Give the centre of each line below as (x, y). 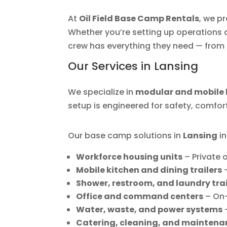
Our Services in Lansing (133, 66)
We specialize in (102, 92)
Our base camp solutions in (126, 136)
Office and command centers (140, 197)
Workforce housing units (129, 157)
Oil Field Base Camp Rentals (139, 19)
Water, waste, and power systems (149, 210)
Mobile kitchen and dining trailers (149, 170)
